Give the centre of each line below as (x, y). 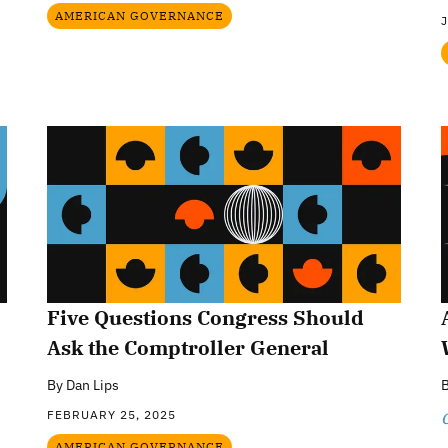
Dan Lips (93, 384)
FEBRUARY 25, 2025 (112, 414)
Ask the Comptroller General (188, 347)
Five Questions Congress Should (206, 317)
